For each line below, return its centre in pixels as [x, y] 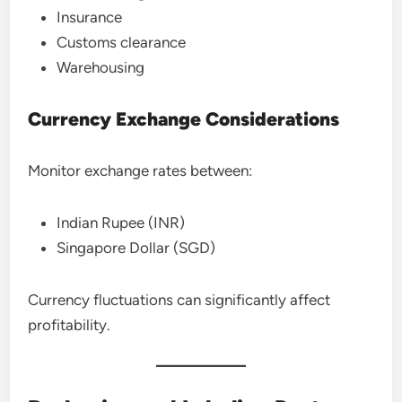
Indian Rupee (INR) [121, 223]
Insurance [90, 17]
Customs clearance [122, 42]
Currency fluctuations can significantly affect [179, 300]
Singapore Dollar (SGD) [136, 248]
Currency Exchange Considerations [184, 119]
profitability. [70, 325]
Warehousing [101, 67]
